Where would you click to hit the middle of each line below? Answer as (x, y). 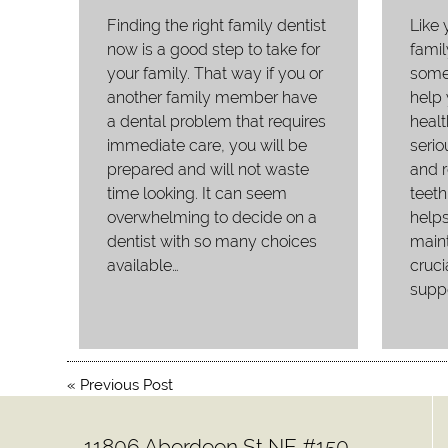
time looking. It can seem (197, 193)
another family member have (212, 97)
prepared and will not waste (208, 169)
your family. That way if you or (215, 73)
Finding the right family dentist (217, 25)
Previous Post (127, 385)
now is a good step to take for (214, 49)
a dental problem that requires (217, 121)
